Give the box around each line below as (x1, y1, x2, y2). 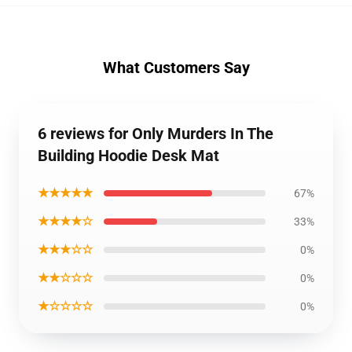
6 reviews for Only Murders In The (38, 124, 273, 143)
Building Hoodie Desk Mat (38, 146, 219, 165)
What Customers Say (102, 58, 250, 77)
